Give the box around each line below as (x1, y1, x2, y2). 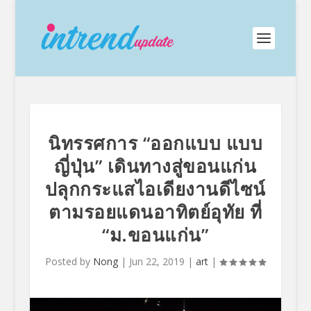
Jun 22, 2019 (129, 255, 185, 268)
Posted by (45, 255, 94, 268)
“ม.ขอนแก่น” (102, 222, 209, 247)
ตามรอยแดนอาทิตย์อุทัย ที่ (49, 199, 262, 224)
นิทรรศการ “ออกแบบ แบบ (48, 131, 263, 155)
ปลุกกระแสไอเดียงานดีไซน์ (44, 176, 266, 201)
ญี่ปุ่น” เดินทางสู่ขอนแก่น (54, 153, 257, 178)
